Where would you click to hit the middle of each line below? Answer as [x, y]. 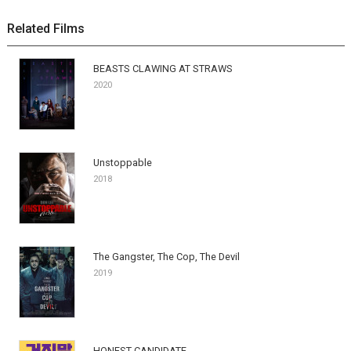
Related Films [45, 28]
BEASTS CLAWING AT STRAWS [163, 68]
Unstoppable [122, 162]
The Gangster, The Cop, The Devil [166, 256]
